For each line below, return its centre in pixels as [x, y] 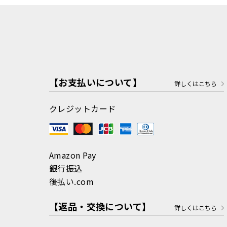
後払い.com [72, 181]
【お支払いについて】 [96, 82]
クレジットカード [83, 108]
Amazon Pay [73, 155]
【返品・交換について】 [100, 206]
